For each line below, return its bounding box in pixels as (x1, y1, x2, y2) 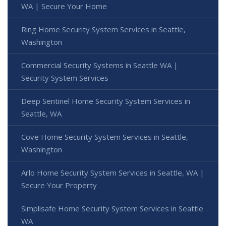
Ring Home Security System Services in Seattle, (21, 24, 186, 35)
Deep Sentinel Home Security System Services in (21, 96, 190, 106)
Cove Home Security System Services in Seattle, (21, 132, 188, 142)
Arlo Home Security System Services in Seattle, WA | (21, 167, 204, 178)
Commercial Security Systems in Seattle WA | (21, 60, 178, 71)
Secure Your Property (21, 180, 97, 191)
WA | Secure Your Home (21, 1, 107, 12)
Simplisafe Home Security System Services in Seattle (21, 203, 203, 214)
